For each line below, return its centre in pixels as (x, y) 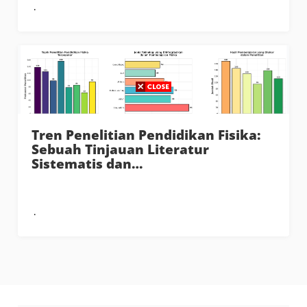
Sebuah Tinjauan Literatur (121, 149)
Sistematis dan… (87, 164)
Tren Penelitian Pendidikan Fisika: (147, 135)
